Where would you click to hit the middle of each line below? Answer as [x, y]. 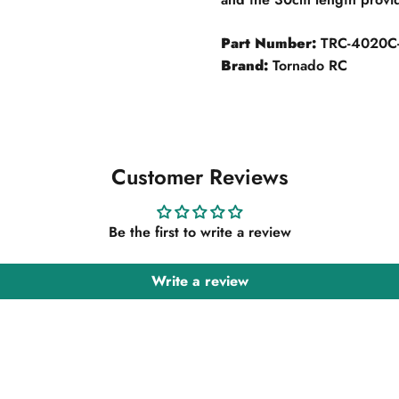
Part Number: [269, 43]
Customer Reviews [199, 176]
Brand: [244, 65]
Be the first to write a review [199, 232]
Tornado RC [308, 65]
